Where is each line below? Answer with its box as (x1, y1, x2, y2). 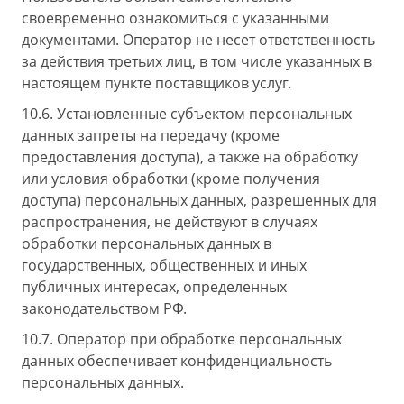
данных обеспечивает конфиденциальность (22, 351, 332, 371)
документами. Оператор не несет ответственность (22, 30, 375, 50)
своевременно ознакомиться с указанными (22, 8, 329, 28)
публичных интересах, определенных (22, 277, 287, 297)
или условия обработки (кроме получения (22, 169, 320, 188)
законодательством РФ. (22, 298, 187, 318)
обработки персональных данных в (22, 234, 271, 253)
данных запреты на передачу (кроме (22, 125, 280, 145)
